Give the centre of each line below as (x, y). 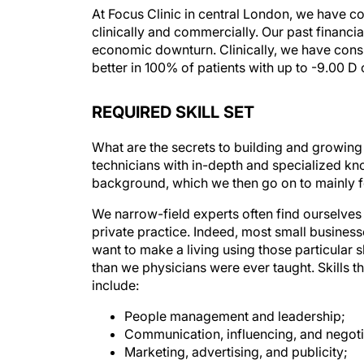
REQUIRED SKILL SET (173, 112)
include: (115, 285)
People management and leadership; (235, 316)
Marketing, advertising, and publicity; (236, 352)
